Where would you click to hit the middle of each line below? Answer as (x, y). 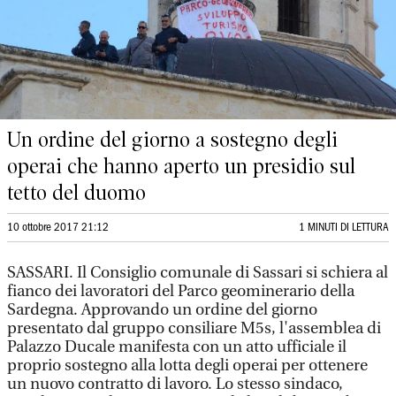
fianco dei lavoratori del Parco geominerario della (181, 291)
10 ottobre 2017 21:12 (58, 228)
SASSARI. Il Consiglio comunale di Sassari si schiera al (198, 273)
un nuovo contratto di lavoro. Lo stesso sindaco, (175, 384)
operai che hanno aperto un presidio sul (181, 166)
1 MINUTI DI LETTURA (344, 228)
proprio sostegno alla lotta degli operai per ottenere (187, 366)
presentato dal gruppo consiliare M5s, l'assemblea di (194, 328)
